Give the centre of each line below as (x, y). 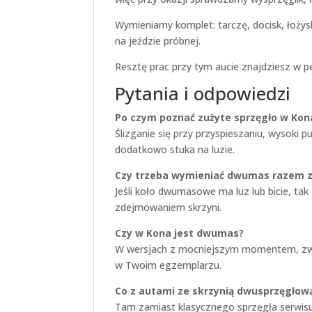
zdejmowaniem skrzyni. (169, 207)
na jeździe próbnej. (158, 40)
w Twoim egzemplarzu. (169, 265)
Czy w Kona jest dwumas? (180, 233)
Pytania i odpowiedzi (203, 93)
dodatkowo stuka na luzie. (175, 149)
